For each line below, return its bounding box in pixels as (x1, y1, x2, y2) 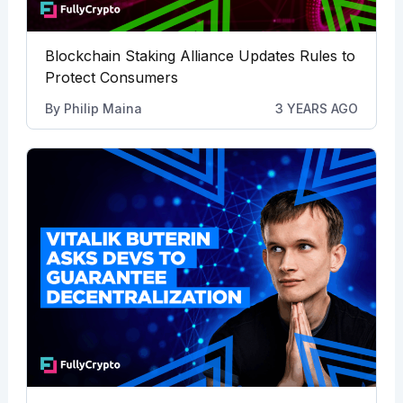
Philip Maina (63, 100, 142, 116)
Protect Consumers (44, 67, 178, 86)
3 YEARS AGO (275, 100, 359, 116)
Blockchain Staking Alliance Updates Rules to (44, 46, 355, 65)
